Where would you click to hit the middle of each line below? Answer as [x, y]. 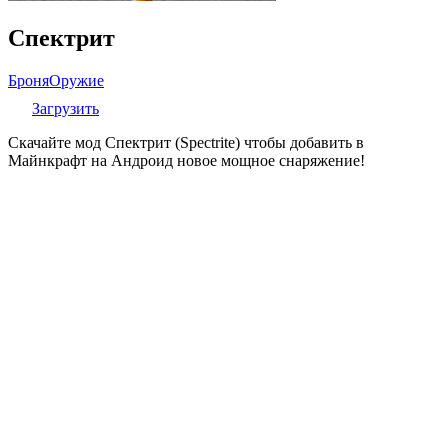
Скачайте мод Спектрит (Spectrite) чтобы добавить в [186, 142]
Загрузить [65, 108]
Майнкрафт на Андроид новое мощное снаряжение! [186, 160]
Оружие [76, 80]
